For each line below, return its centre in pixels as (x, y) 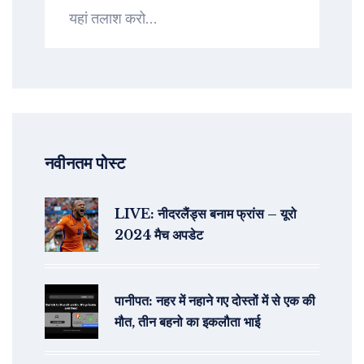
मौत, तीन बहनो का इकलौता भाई (187, 322)
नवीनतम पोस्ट (85, 164)
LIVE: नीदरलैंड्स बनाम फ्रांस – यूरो (206, 214)
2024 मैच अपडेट (159, 235)
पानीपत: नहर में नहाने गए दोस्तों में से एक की (215, 301)
